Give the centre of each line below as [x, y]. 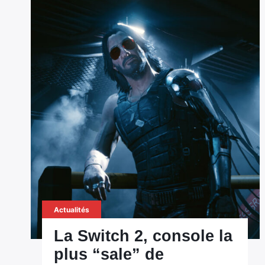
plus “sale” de [109, 254]
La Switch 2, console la [143, 236]
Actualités [72, 210]
